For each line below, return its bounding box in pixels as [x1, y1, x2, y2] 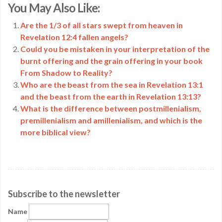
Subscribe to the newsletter [8, 188, 120, 199]
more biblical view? [20, 127, 91, 137]
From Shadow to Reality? [20, 68, 112, 77]
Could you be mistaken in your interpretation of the [20, 44, 210, 54]
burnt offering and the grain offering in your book [20, 56, 203, 65]
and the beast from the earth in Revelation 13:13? [20, 92, 201, 101]
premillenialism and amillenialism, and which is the [20, 115, 202, 125]
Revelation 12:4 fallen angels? [20, 32, 128, 42]
